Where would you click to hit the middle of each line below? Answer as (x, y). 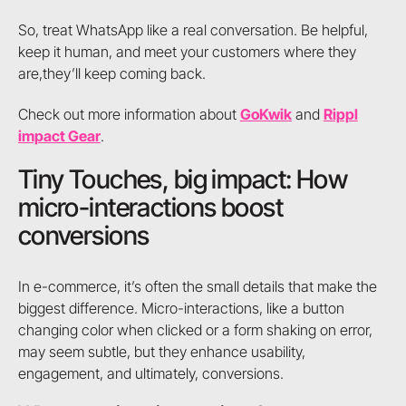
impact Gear (59, 135)
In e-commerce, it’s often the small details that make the (197, 286)
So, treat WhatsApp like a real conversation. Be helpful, (193, 30)
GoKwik (266, 114)
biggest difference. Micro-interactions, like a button (181, 308)
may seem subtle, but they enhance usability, (161, 351)
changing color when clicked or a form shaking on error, (195, 329)
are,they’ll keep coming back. (111, 74)
